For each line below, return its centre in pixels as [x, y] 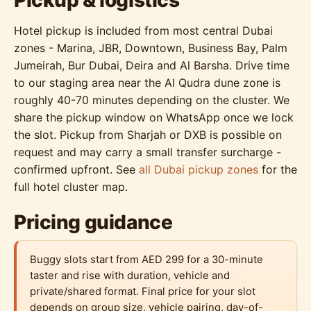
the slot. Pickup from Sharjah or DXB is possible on [148, 135]
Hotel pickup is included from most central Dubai [143, 31]
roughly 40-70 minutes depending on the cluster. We [152, 100]
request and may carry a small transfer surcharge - [148, 152]
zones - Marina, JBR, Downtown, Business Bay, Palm [151, 48]
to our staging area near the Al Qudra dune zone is [147, 83]
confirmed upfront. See [76, 169]
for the [278, 169]
